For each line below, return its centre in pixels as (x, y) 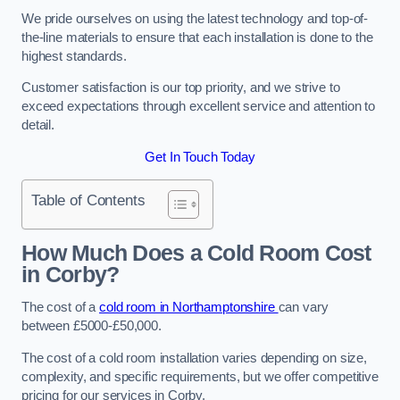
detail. (38, 125)
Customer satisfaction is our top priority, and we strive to (181, 88)
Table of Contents (88, 200)
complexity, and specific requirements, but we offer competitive (200, 376)
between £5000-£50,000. (92, 326)
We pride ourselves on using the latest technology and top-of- (195, 18)
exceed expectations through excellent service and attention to (198, 107)
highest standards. (76, 56)
